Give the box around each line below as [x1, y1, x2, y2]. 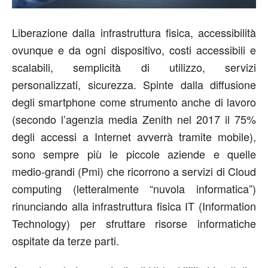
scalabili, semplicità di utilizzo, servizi [12, 59, 256, 75]
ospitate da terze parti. [12, 233, 119, 248]
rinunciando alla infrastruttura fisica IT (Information [12, 198, 256, 214]
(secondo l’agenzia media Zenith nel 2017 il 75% [12, 111, 256, 127]
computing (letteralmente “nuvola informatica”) [12, 181, 256, 196]
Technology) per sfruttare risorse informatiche [12, 215, 256, 231]
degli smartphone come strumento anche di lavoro [12, 94, 256, 109]
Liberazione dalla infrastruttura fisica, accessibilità [12, 25, 256, 40]
